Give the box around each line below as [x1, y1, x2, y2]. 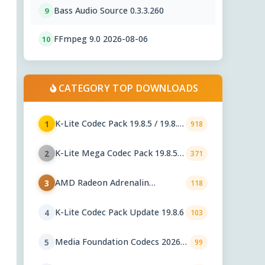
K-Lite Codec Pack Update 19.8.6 [55, 206, 184, 218]
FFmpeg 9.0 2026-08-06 [54, 33, 148, 45]
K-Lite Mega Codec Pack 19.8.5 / [55, 147, 183, 159]
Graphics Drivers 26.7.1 [55, 188, 148, 199]
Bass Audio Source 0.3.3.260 [54, 5, 164, 17]
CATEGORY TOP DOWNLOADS [58, 82, 199, 95]
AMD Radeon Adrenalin [55, 177, 149, 189]
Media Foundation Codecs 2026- [55, 236, 184, 248]
